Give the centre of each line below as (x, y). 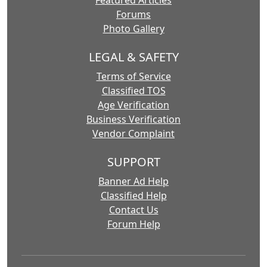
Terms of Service (133, 77)
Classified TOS (133, 91)
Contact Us (133, 210)
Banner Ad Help (133, 181)
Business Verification (133, 119)
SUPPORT (133, 162)
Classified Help (133, 196)
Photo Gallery (133, 29)
